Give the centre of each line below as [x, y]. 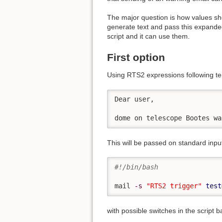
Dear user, [134, 99]
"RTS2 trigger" [174, 186]
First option [136, 57]
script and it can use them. [148, 36]
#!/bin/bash [136, 167]
